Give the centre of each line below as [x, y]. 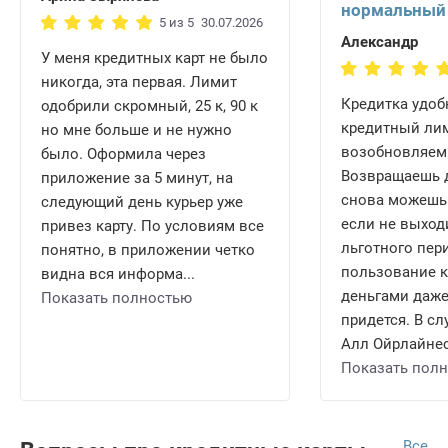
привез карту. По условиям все [152, 226]
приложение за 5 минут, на [137, 178]
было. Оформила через [123, 154]
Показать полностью [116, 298]
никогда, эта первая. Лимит [139, 82]
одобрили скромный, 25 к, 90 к [149, 106]
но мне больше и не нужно [136, 130]
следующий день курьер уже [142, 202]
